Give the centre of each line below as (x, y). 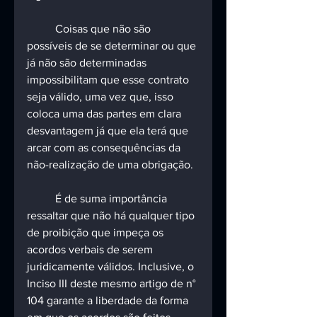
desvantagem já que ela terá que (109, 131)
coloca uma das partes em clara (105, 114)
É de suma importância (41, 199)
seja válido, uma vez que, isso (102, 97)
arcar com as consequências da (105, 148)
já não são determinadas (88, 63)
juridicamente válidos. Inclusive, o (112, 267)
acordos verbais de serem (91, 250)
